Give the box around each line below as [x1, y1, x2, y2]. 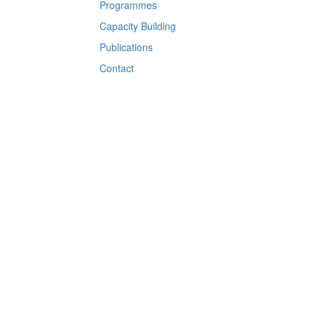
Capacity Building [99, 19, 176, 33]
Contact [99, 61, 134, 75]
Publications [99, 40, 153, 54]
